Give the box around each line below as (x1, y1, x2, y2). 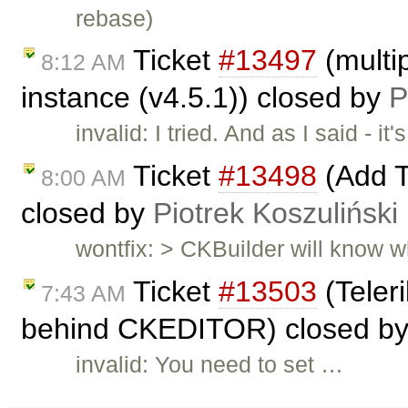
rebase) (76, 5, 154, 31)
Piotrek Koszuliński (153, 197, 398, 230)
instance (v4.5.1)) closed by (21, 81, 389, 115)
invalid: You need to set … (76, 351, 344, 377)
